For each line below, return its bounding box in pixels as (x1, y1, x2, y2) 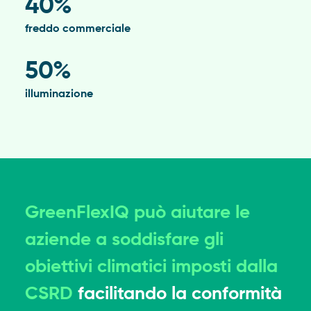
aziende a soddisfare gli (24, 230, 224, 249)
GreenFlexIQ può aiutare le (24, 203, 250, 222)
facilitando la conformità (72, 285, 282, 303)
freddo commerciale (24, 23, 131, 35)
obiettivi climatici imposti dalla (24, 258, 278, 276)
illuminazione (24, 88, 93, 100)
